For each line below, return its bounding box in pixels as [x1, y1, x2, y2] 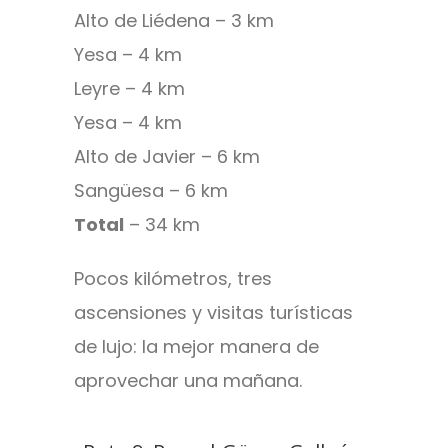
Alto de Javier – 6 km [74, 144, 260, 170]
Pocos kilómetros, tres [74, 266, 272, 292]
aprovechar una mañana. [74, 368, 302, 394]
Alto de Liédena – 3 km [74, 8, 274, 34]
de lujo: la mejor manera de [74, 334, 319, 360]
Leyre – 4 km [74, 76, 185, 102]
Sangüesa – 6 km [74, 178, 228, 204]
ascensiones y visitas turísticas [74, 300, 353, 326]
